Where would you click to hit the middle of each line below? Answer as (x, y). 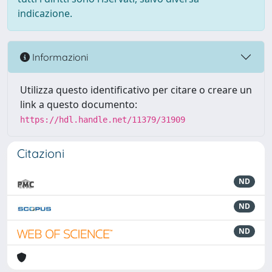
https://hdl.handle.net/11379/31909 (103, 120)
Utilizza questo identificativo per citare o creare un (136, 90)
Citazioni (41, 153)
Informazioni (59, 57)
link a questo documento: (79, 104)
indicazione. (45, 13)
